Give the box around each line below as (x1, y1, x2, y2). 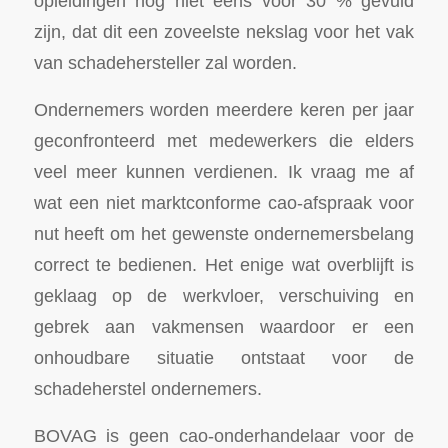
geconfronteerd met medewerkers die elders (33, 130, 415, 151)
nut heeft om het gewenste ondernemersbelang (33, 223, 415, 244)
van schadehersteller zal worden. (33, 52, 297, 74)
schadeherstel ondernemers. (33, 378, 262, 399)
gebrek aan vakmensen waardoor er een (33, 316, 415, 337)
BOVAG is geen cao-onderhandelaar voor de (33, 424, 415, 446)
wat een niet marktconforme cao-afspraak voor (33, 192, 415, 213)
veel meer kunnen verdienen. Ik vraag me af (33, 161, 415, 182)
